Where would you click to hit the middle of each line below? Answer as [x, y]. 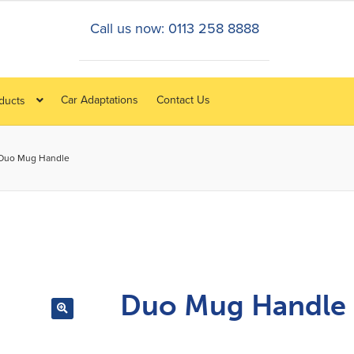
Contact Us [183, 100]
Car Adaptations [100, 100]
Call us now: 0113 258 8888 [174, 29]
